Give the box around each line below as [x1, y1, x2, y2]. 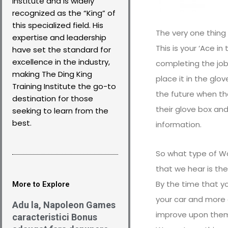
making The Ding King [12, 69, 92, 79]
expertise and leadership [12, 32, 106, 43]
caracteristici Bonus [12, 212, 97, 222]
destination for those [12, 93, 93, 104]
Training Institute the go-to [12, 81, 116, 92]
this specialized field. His [12, 20, 103, 31]
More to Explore [12, 180, 70, 189]
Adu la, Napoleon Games [12, 199, 116, 210]
